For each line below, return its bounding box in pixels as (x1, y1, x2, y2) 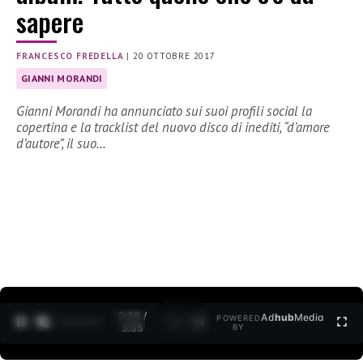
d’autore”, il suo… (16, 135, 106, 153)
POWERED (216, 314, 262, 323)
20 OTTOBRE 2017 (132, 50, 216, 62)
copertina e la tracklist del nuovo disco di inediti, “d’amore (16, 118, 330, 137)
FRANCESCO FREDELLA (16, 50, 124, 62)
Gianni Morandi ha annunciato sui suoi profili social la (16, 102, 312, 121)
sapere (16, 2, 83, 41)
